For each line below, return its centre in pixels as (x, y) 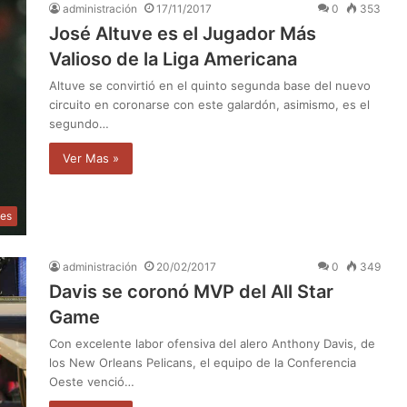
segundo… (79, 123)
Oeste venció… (92, 381)
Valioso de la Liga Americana (173, 59)
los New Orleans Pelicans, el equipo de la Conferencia (203, 362)
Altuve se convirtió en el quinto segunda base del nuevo (210, 85)
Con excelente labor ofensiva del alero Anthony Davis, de (212, 343)
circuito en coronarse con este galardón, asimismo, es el (209, 104)
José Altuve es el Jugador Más (183, 33)
